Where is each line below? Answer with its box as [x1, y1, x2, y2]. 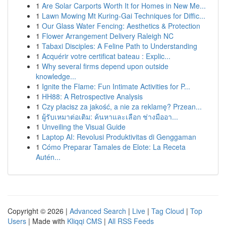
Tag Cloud [151, 206, 184, 216]
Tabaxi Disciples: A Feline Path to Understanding [42, 41, 197, 51]
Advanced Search [70, 206, 126, 216]
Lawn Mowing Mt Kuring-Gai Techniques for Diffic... [42, 11, 205, 21]
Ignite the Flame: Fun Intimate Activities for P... [42, 81, 190, 91]
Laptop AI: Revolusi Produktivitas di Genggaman [42, 132, 196, 142]
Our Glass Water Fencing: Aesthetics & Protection [42, 21, 200, 31]
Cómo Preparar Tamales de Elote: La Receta [42, 142, 186, 152]
